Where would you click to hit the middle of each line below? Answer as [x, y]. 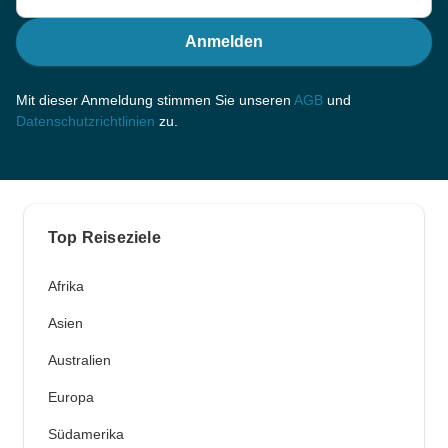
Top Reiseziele [104, 237]
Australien [79, 359]
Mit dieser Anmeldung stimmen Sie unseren [155, 99]
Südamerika [86, 433]
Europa [71, 396]
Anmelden [224, 41]
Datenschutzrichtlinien [85, 120]
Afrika [66, 285]
